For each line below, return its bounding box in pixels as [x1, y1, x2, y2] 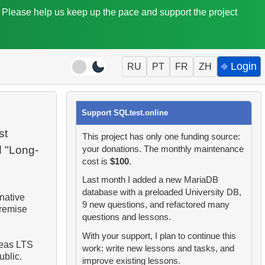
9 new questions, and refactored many [82, 200, 230, 210]
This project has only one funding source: [82, 131, 240, 141]
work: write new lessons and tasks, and [82, 243, 234, 253]
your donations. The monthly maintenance [82, 144, 244, 154]
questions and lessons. [82, 212, 171, 222]
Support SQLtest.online [81, 108, 168, 117]
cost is [82, 156, 110, 166]
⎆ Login [221, 60, 257, 73]
